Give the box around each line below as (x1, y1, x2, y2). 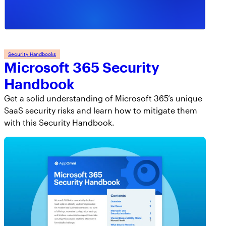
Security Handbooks (8, 50, 56, 57)
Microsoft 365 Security (4, 59, 159, 75)
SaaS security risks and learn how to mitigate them (4, 105, 197, 115)
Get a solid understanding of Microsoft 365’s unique (4, 93, 202, 103)
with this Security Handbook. (4, 117, 115, 127)
